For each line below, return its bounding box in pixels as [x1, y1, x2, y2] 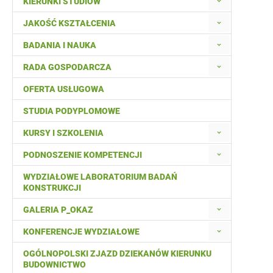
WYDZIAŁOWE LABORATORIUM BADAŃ [23, 172, 177, 182]
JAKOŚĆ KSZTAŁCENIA [23, 18, 116, 29]
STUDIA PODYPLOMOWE [23, 106, 120, 116]
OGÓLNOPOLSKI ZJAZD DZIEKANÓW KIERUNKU [23, 249, 211, 259]
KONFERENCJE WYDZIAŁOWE [23, 227, 140, 237]
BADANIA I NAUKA [23, 40, 96, 51]
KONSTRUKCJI [23, 183, 81, 193]
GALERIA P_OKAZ [23, 205, 93, 215]
